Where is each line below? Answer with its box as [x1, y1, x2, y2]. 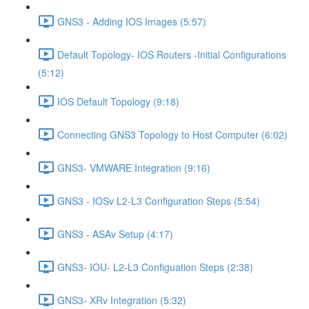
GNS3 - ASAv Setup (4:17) [57, 226, 173, 241]
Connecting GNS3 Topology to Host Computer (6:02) [57, 127, 288, 141]
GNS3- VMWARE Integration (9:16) [57, 160, 210, 175]
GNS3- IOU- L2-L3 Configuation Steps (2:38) [57, 259, 253, 274]
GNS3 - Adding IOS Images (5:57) [57, 14, 206, 28]
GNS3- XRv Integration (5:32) [57, 292, 186, 307]
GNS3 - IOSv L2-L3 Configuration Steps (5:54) [57, 193, 260, 208]
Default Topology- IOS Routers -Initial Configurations [57, 47, 286, 61]
